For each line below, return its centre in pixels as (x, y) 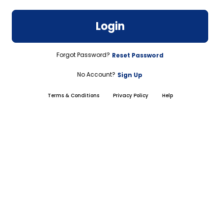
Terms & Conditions (73, 95)
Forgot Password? (84, 55)
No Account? (97, 74)
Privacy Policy (130, 95)
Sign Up (130, 75)
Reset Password (137, 55)
